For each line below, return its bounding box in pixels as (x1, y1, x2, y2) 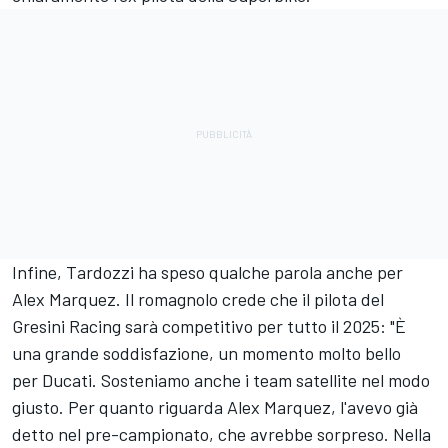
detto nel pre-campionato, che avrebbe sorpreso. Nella (12, 422, 431, 445)
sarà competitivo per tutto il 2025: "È (121, 314, 406, 337)
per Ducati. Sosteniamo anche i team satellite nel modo (12, 368, 430, 391)
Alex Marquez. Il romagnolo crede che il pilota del (12, 287, 384, 310)
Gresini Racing (12, 314, 121, 337)
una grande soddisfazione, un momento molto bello (12, 341, 401, 364)
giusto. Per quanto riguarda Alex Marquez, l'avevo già (12, 395, 418, 418)
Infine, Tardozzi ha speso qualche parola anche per (12, 260, 403, 283)
